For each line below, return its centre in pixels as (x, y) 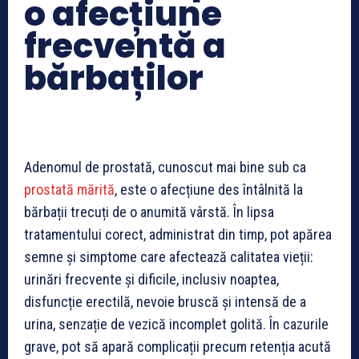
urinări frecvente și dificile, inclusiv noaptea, (151, 280)
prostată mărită (69, 190)
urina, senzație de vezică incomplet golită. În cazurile (176, 325)
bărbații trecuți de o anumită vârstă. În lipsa (149, 212)
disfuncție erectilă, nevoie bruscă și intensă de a (165, 302)
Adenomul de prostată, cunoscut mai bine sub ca (165, 167)
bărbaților (114, 79)
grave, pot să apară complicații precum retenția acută (177, 347)
